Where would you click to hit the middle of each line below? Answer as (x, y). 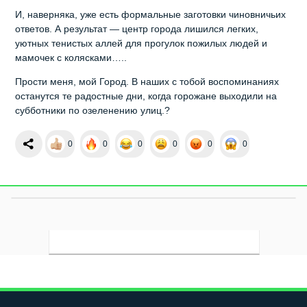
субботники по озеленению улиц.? (93, 111)
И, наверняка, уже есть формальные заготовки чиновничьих (151, 15)
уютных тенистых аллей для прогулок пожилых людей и (142, 44)
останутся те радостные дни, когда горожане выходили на (146, 96)
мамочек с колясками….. (71, 58)
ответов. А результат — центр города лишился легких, (137, 29)
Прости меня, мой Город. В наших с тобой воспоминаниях (147, 82)
